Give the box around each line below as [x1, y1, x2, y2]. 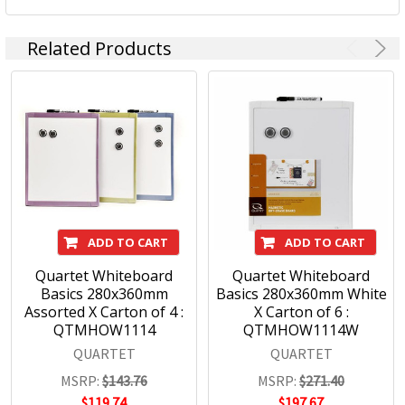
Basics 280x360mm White [215, 284, 387, 305]
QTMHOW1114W [243, 320, 359, 341]
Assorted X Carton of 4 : [24, 302, 184, 323]
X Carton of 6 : [253, 302, 349, 323]
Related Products [27, 36, 172, 61]
